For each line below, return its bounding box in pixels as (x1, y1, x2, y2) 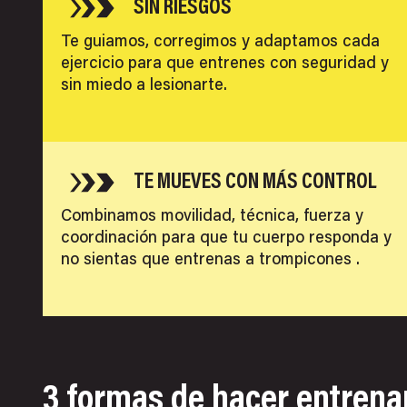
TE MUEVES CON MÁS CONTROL (133, 171, 377, 194)
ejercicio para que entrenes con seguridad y (61, 55, 389, 73)
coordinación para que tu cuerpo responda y (61, 230, 392, 247)
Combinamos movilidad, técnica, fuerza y (61, 208, 363, 225)
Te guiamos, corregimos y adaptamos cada (61, 34, 380, 51)
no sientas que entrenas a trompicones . (61, 252, 360, 269)
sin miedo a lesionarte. (61, 77, 227, 94)
